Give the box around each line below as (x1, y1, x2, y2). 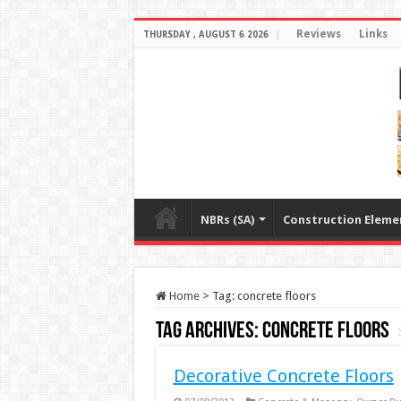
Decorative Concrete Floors (173, 365, 394, 387)
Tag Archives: (155, 320, 262, 344)
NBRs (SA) (200, 213, 254, 226)
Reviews (295, 28, 341, 40)
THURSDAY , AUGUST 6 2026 (142, 30, 269, 39)
